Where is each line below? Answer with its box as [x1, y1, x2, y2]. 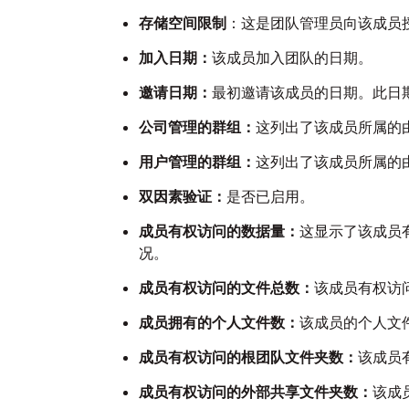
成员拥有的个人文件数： [139, 313, 299, 331]
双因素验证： [139, 187, 226, 205]
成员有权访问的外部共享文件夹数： [139, 383, 372, 401]
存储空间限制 [139, 14, 226, 32]
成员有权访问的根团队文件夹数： [139, 348, 358, 366]
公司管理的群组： [139, 118, 256, 136]
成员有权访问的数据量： [139, 222, 299, 240]
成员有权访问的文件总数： [139, 278, 314, 297]
